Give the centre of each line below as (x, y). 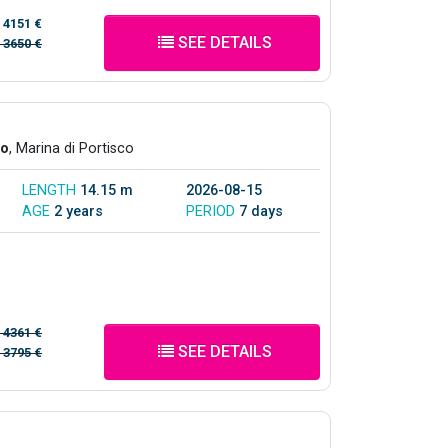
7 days (261, 211)
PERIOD (212, 211)
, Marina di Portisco (71, 148)
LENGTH (51, 190)
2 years (78, 211)
